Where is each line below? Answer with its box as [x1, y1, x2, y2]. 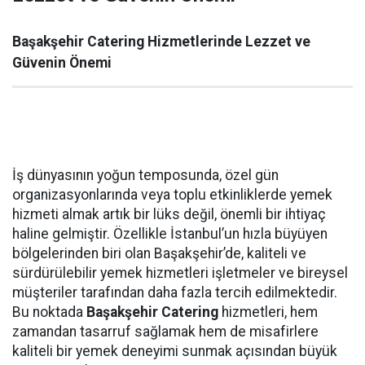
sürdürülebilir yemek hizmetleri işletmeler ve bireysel [12, 265, 348, 281]
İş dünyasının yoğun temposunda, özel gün [12, 167, 279, 183]
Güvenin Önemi [12, 55, 112, 71]
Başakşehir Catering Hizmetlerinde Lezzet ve [12, 33, 310, 50]
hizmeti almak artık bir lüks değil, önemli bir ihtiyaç [12, 206, 326, 222]
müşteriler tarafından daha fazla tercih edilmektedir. [12, 284, 337, 301]
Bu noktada [12, 304, 86, 320]
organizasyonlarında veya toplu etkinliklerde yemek [12, 187, 332, 203]
